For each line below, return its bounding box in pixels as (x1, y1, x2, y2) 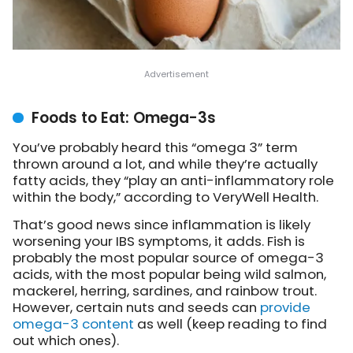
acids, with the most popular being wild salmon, (13, 265, 326, 284)
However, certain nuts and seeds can (13, 298, 260, 318)
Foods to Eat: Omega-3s (32, 107, 216, 129)
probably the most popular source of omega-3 (13, 248, 324, 268)
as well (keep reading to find (134, 314, 327, 334)
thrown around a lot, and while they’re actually (13, 154, 318, 174)
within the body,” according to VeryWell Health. (13, 188, 318, 207)
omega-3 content (13, 314, 134, 334)
